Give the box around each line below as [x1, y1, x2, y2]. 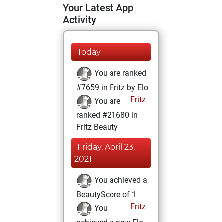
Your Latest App [63, 2, 133, 14]
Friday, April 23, [77, 142, 135, 152]
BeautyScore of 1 [76, 190, 136, 199]
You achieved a [92, 175, 147, 185]
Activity [63, 14, 96, 26]
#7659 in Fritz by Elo [76, 83, 148, 92]
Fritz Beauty [76, 122, 118, 132]
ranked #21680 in [76, 111, 138, 120]
